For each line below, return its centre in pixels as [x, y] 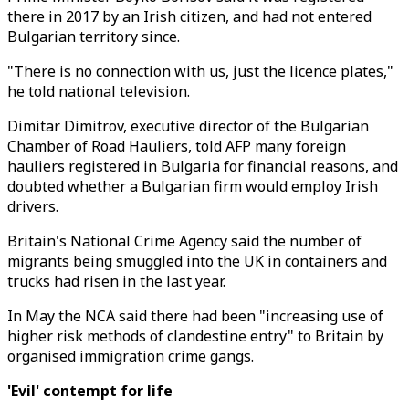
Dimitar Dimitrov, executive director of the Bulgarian [188, 126]
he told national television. [99, 91]
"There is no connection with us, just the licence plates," [200, 71]
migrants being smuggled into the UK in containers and [197, 261]
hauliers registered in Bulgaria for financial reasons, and [203, 166]
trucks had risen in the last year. [116, 281]
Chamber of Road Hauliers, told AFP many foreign [177, 146]
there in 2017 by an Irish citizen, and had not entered [189, 16]
